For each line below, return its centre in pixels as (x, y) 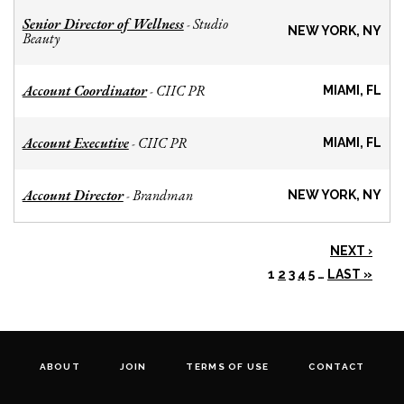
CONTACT (337, 367)
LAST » (350, 275)
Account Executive (75, 143)
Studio (210, 24)
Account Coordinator (84, 91)
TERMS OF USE (228, 367)
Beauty (41, 39)
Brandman (162, 196)
